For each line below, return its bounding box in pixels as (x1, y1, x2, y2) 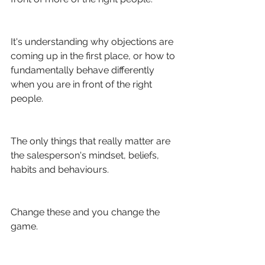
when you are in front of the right (11, 79, 154, 90)
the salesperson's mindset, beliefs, (11, 150, 161, 161)
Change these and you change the (11, 206, 162, 218)
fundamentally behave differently (11, 64, 157, 76)
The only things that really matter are (11, 135, 173, 147)
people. (11, 93, 46, 104)
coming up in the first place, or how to (11, 50, 177, 62)
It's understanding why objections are (11, 36, 176, 47)
